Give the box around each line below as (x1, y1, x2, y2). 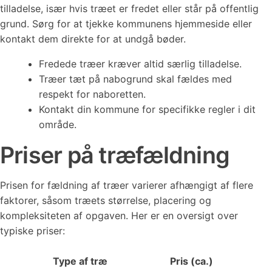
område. (39, 118, 76, 131)
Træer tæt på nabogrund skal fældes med (39, 73, 232, 85)
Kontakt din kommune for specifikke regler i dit (39, 103, 256, 115)
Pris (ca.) (170, 255, 213, 267)
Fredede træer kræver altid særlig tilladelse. (39, 58, 242, 70)
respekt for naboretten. (39, 88, 146, 100)
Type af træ (53, 255, 107, 267)
